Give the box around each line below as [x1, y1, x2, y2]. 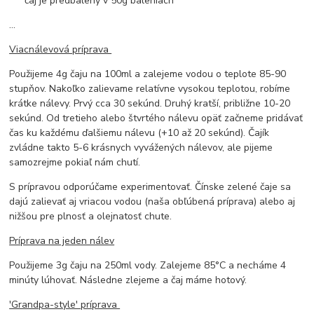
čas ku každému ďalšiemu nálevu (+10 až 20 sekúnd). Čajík [9, 126, 270, 140]
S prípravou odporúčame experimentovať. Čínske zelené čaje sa [9, 180, 292, 194]
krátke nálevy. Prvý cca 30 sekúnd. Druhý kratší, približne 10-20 [9, 97, 291, 111]
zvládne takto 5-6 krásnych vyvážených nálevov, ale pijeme [9, 141, 273, 155]
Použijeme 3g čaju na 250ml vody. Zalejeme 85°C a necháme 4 [9, 259, 287, 273]
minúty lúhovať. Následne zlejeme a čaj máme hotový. [9, 273, 247, 287]
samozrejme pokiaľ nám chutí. [9, 156, 144, 170]
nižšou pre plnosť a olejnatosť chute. [9, 210, 172, 224]
